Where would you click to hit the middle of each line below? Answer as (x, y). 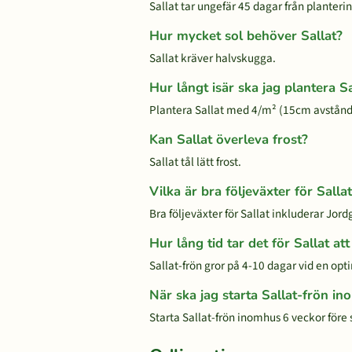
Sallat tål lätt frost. (195, 162)
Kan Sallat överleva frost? (229, 139)
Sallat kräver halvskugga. (213, 58)
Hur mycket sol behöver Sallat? (246, 36)
